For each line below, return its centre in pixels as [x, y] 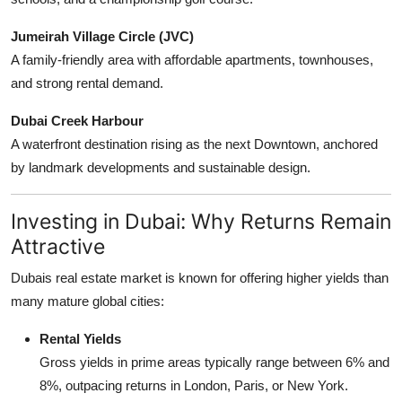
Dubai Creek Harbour [77, 120]
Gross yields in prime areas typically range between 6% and [214, 362]
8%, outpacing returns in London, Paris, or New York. [194, 385]
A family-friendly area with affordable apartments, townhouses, [192, 59]
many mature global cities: [87, 301]
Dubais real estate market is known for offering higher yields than [200, 277]
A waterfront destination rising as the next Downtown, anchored [194, 144]
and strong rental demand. [87, 83]
